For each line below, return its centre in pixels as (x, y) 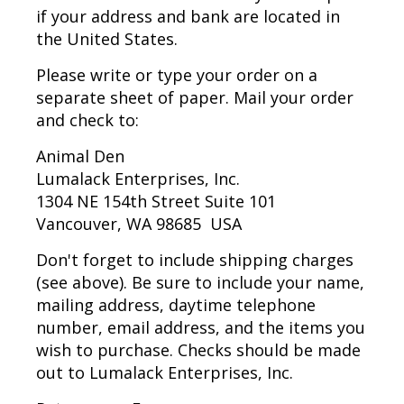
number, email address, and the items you (201, 328)
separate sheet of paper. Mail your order (195, 98)
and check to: (87, 120)
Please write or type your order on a (177, 75)
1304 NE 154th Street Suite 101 (156, 202)
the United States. (107, 39)
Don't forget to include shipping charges (195, 260)
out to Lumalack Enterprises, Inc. (167, 373)
